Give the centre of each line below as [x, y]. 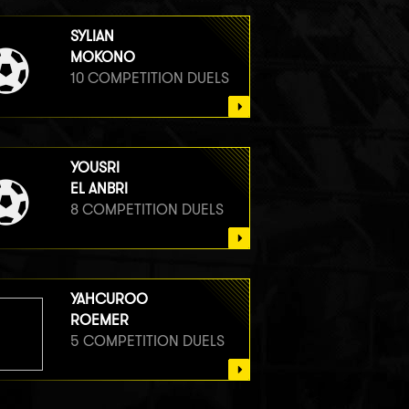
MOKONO [102, 57]
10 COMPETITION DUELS [149, 78]
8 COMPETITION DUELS [147, 209]
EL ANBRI [99, 188]
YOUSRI [94, 167]
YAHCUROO [109, 299]
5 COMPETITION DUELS [147, 341]
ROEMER [99, 320]
